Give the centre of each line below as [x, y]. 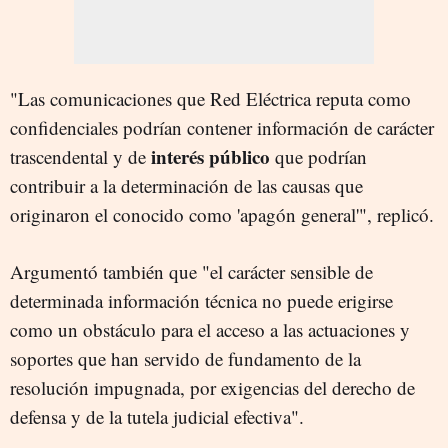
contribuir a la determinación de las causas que [186, 185]
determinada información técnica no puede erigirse [201, 300]
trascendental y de [80, 156]
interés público [210, 156]
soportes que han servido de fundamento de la [185, 358]
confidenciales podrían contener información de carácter [222, 127]
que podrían [318, 156]
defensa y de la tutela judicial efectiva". [157, 416]
